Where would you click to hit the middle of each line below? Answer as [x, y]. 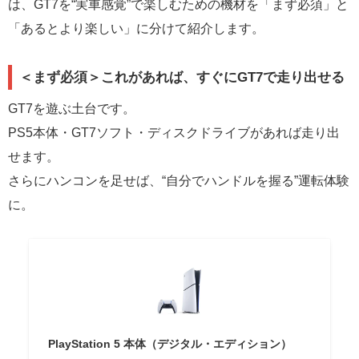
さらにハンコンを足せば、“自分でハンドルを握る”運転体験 [179, 180]
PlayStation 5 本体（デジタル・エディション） [169, 343]
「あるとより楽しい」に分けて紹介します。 [136, 28]
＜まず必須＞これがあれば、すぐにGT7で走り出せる [182, 77]
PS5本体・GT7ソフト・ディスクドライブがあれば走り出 [174, 132]
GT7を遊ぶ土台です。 [72, 108]
